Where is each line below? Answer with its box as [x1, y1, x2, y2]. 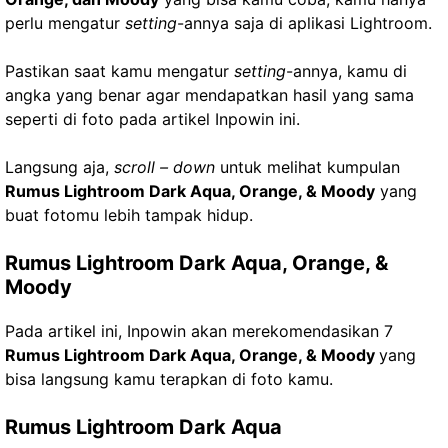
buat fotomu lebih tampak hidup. [5, 205, 253, 225]
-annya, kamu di [286, 61, 407, 81]
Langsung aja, [5, 157, 114, 177]
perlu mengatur [5, 13, 120, 33]
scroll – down [114, 157, 215, 177]
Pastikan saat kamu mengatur [5, 61, 229, 81]
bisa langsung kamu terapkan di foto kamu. [5, 369, 333, 389]
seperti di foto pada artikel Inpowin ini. [5, 109, 300, 129]
